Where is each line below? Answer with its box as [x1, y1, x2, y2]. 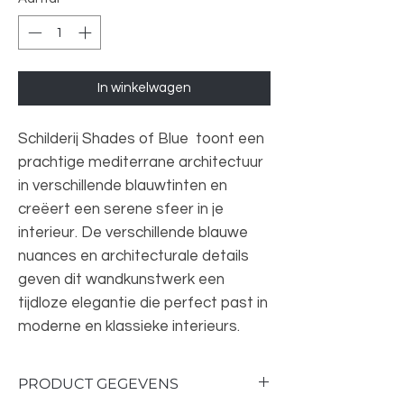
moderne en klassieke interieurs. [18, 318, 240, 335]
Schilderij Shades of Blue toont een [18, 131, 264, 148]
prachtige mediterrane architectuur [18, 154, 263, 171]
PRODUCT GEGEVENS [18, 375, 179, 393]
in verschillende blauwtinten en [18, 178, 227, 195]
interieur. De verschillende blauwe [18, 225, 248, 242]
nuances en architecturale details [18, 248, 249, 265]
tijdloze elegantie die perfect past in [18, 295, 268, 312]
